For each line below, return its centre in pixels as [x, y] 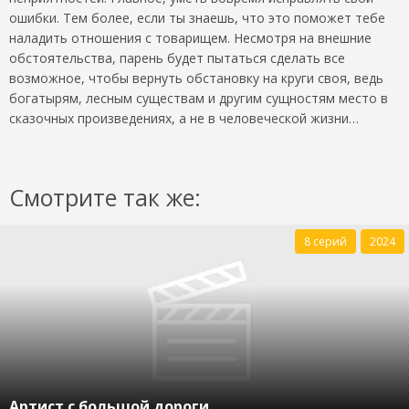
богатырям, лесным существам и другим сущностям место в [199, 99]
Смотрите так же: [105, 198]
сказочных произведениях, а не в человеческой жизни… [184, 119]
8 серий [325, 242]
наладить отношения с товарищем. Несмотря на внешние [190, 38]
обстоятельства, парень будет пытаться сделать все [177, 58]
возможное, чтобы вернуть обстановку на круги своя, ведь [196, 79]
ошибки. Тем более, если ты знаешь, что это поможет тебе [197, 18]
